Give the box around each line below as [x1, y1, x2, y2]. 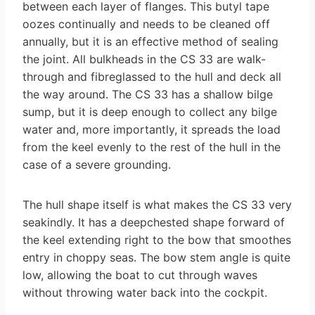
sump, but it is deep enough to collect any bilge [22, 104, 277, 119]
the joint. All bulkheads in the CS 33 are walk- [22, 51, 266, 66]
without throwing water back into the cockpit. [22, 285, 267, 300]
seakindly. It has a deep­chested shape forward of [22, 214, 285, 229]
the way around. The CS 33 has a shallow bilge [22, 86, 273, 101]
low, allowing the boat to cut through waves [22, 267, 257, 282]
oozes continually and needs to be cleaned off [22, 16, 270, 31]
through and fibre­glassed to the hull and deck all [22, 69, 281, 84]
